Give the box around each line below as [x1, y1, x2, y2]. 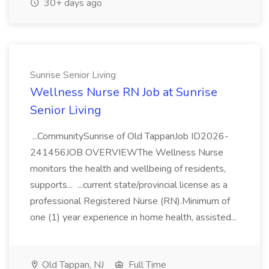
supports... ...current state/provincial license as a [30, 178, 228, 192]
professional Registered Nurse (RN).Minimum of [30, 195, 230, 208]
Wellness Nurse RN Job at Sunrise [30, 84, 217, 100]
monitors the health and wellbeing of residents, [30, 162, 226, 175]
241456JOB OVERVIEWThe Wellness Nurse [30, 146, 223, 159]
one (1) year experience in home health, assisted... [30, 211, 239, 224]
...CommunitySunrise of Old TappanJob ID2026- [30, 130, 229, 143]
